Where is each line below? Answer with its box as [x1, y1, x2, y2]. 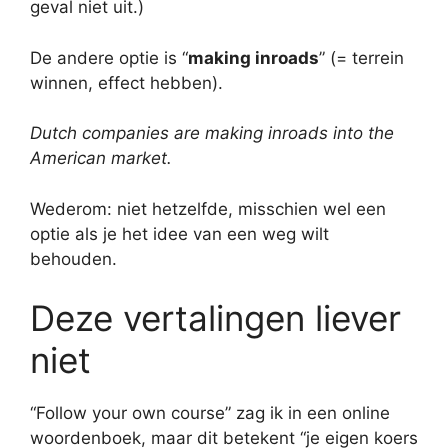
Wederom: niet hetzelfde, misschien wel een [30, 198, 386, 219]
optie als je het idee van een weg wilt [30, 223, 329, 244]
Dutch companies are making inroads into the [30, 123, 394, 143]
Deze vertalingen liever [30, 297, 401, 339]
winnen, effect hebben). [30, 72, 223, 93]
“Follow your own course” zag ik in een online [30, 403, 390, 423]
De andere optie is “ [30, 47, 188, 68]
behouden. [30, 248, 117, 269]
